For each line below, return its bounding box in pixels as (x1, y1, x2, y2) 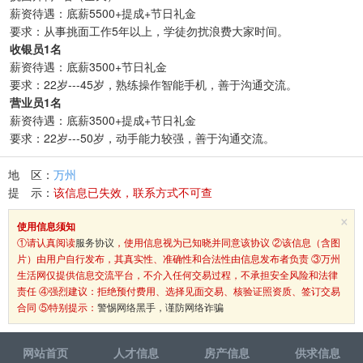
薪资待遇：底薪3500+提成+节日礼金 (10, 112, 196, 128)
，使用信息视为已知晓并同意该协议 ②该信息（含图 (114, 235, 340, 249)
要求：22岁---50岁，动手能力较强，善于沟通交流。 (10, 130, 275, 146)
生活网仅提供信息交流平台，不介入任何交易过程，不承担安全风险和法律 (17, 267, 338, 281)
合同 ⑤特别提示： (17, 300, 97, 314)
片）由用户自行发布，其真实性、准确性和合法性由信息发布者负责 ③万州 (17, 251, 340, 265)
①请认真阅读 (17, 235, 75, 249)
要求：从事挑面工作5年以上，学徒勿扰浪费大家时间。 (10, 23, 288, 39)
